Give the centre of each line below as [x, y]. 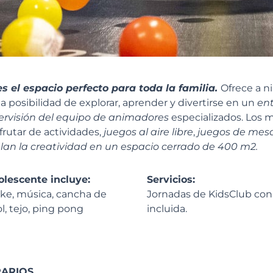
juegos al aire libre [148, 132]
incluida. [168, 208]
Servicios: [171, 179]
